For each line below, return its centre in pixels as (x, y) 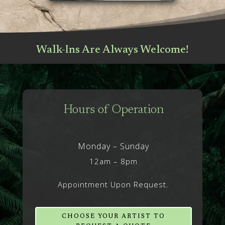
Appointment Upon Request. (114, 185)
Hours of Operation (113, 110)
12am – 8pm (113, 161)
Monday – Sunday (113, 146)
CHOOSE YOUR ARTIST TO (113, 217)
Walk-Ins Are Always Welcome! (113, 50)
